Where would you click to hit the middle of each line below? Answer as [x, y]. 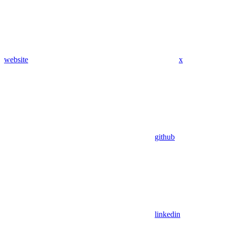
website [16, 60]
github [165, 137]
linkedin [167, 214]
